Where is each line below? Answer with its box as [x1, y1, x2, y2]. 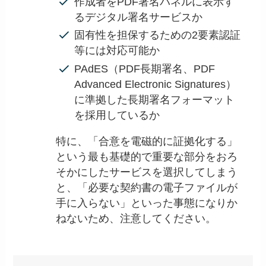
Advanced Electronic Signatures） [74, 78, 237, 90]
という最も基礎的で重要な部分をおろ [56, 150, 238, 163]
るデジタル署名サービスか [74, 11, 203, 23]
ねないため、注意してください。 [56, 212, 217, 224]
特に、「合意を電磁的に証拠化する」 [56, 135, 238, 147]
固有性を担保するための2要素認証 [74, 29, 241, 42]
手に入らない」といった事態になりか [56, 197, 238, 209]
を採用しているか [74, 109, 160, 121]
